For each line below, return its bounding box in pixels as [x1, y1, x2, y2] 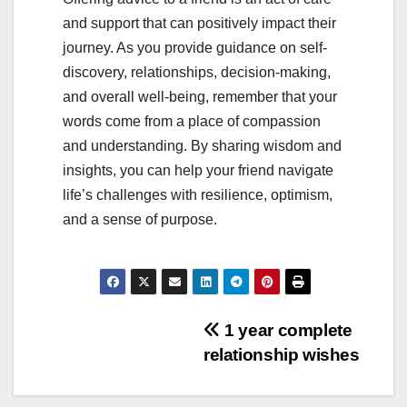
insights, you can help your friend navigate [63, 163, 333, 179]
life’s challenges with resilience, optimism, [63, 187, 333, 203]
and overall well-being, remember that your [63, 89, 337, 105]
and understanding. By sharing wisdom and [63, 138, 342, 154]
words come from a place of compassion [63, 114, 321, 130]
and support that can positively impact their [63, 15, 336, 32]
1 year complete [220, 321, 352, 341]
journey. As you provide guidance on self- [63, 40, 327, 56]
